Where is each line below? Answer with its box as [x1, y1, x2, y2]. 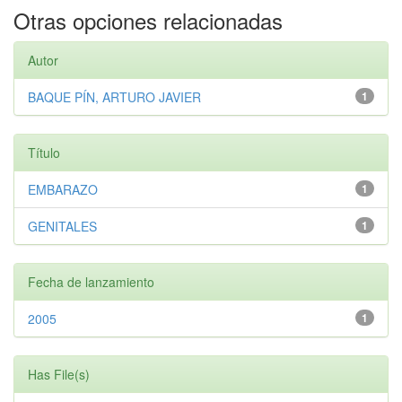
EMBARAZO [28, 179, 98, 198]
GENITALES [28, 216, 97, 235]
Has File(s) [28, 364, 90, 383]
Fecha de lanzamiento [28, 272, 154, 291]
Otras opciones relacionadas [13, 4, 283, 36]
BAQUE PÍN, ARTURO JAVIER [28, 87, 201, 106]
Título [28, 143, 60, 162]
